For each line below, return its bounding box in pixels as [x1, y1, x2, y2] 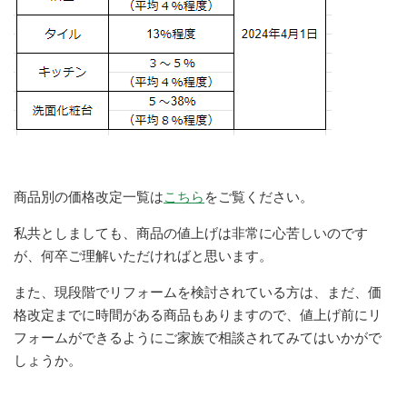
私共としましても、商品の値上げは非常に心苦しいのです [14, 224, 368, 241]
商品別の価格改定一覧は [14, 188, 164, 204]
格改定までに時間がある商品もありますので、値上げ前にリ [14, 306, 382, 323]
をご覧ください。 [204, 188, 313, 204]
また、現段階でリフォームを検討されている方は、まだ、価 [14, 283, 382, 300]
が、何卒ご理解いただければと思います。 [14, 247, 273, 263]
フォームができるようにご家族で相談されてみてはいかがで [14, 329, 382, 345]
